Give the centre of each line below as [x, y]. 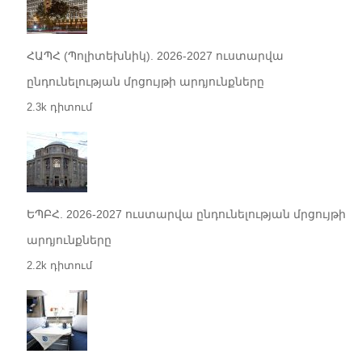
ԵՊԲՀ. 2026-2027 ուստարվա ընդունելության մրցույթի [186, 215]
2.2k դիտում [59, 266]
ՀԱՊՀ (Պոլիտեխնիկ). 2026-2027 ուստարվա [155, 56]
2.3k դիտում [59, 107]
